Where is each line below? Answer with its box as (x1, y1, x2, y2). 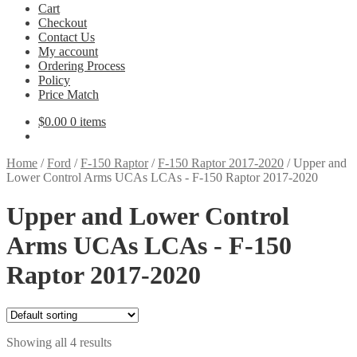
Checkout (38, 16, 87, 29)
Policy (38, 73, 70, 87)
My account (38, 45, 98, 58)
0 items (70, 115, 106, 128)
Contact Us (38, 30, 95, 44)
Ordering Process (38, 59, 125, 73)
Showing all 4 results (6, 335, 112, 349)
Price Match (38, 88, 99, 101)
